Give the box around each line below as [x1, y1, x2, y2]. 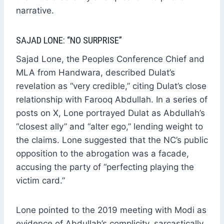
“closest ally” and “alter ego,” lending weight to [16, 121, 203, 131]
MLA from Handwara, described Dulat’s [16, 67, 175, 77]
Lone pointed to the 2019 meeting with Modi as [16, 204, 206, 215]
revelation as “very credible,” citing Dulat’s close [16, 80, 206, 91]
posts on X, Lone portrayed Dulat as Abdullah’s [16, 107, 205, 118]
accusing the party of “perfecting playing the [16, 161, 194, 172]
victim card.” [16, 175, 65, 185]
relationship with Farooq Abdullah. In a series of [16, 94, 207, 104]
